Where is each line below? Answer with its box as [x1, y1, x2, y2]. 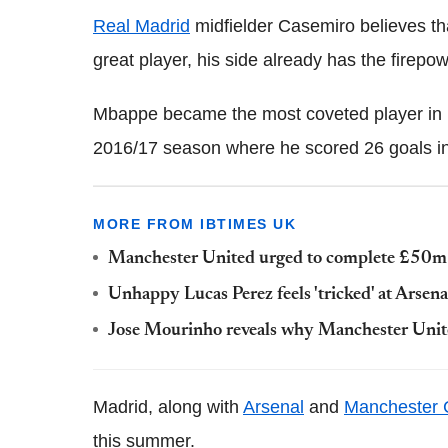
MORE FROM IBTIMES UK [93, 216, 296, 232]
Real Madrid [93, 16, 190, 36]
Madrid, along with [93, 397, 243, 417]
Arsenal [243, 397, 304, 417]
